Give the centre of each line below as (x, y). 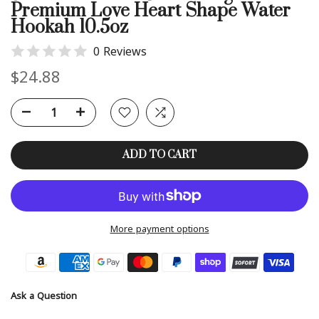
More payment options (159, 229)
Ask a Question (44, 296)
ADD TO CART (159, 155)
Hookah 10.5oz (69, 28)
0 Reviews (120, 52)
